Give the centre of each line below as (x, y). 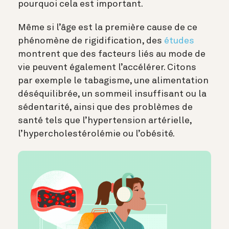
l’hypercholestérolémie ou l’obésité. (96, 134)
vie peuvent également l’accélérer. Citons (107, 68)
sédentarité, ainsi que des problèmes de (105, 108)
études (179, 41)
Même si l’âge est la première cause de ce (108, 28)
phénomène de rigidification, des (91, 41)
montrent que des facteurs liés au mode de (112, 54)
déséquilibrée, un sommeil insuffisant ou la (112, 94)
